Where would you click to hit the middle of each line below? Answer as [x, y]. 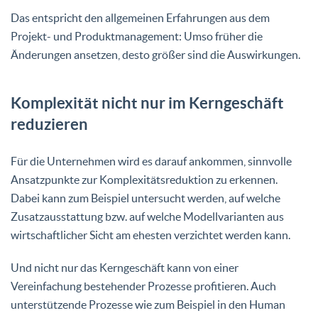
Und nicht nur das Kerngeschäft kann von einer [125, 267]
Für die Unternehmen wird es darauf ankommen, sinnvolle [151, 161]
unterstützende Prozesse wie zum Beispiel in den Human [148, 304]
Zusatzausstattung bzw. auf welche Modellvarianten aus [147, 216]
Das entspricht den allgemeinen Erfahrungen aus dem [140, 17]
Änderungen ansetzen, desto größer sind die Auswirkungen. [155, 54]
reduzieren [49, 124]
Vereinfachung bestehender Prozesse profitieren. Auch [143, 286]
